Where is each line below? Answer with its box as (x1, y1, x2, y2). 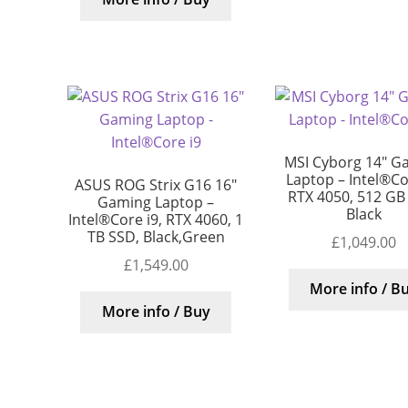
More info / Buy (101, 301, 210, 322)
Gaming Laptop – (97, 192, 215, 213)
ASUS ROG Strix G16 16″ (75, 175, 238, 196)
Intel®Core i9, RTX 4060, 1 (68, 209, 244, 230)
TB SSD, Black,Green (87, 227, 225, 248)
